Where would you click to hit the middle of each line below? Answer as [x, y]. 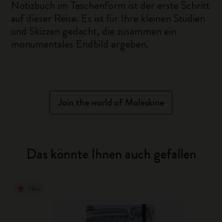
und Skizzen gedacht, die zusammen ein [94, 31]
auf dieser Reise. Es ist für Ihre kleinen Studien [108, 18]
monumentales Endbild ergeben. [80, 44]
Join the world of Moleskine [111, 102]
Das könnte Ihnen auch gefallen [111, 154]
